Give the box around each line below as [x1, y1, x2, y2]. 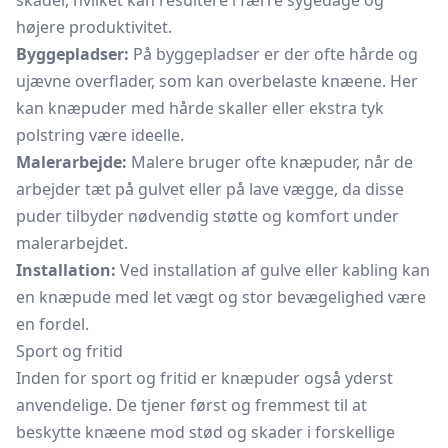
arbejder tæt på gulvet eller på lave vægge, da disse [16, 178, 404, 200]
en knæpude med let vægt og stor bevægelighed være [16, 286, 426, 308]
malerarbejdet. [16, 232, 128, 254]
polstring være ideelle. [16, 124, 184, 146]
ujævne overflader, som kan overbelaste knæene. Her [16, 70, 418, 92]
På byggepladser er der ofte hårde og [129, 43, 418, 65]
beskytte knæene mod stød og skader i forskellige [16, 421, 395, 443]
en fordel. [16, 313, 89, 335]
